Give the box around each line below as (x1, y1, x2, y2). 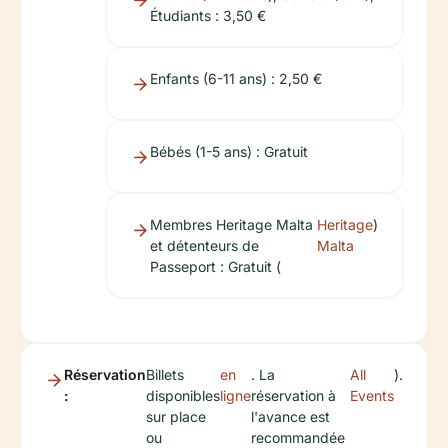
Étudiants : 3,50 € (150, 6, 266, 24)
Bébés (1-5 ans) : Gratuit (150, 142, 308, 160)
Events (350, 386, 394, 404)
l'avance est (251, 407, 330, 425)
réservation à (251, 386, 336, 404)
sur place (146, 407, 206, 425)
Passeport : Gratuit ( (150, 257, 281, 275)
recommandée (251, 428, 345, 446)
